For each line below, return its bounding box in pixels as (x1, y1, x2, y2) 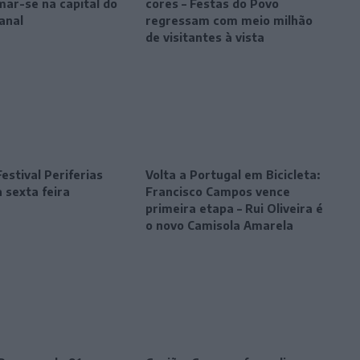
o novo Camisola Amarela (145, 219, 294, 233)
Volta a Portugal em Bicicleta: (145, 168, 321, 182)
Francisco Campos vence (145, 185, 291, 199)
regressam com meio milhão (145, 14, 313, 28)
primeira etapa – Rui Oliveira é (145, 202, 324, 216)
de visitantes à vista (145, 31, 265, 45)
